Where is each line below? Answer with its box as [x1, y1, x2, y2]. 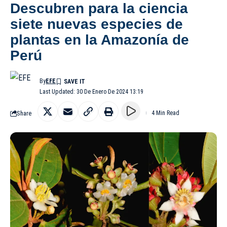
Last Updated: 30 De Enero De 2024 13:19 [40, 88, 144, 96]
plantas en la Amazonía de [10, 32, 189, 48]
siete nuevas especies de [10, 16, 183, 32]
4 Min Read [152, 109, 179, 117]
